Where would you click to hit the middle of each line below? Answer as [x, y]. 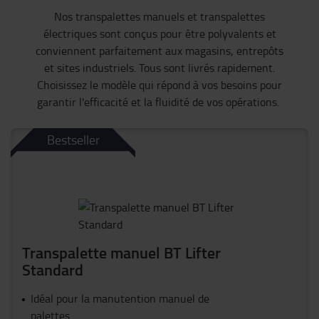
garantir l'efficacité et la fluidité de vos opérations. [158, 102]
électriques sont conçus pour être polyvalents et [159, 34]
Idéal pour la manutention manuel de [120, 299]
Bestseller [73, 140]
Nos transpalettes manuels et [127, 17]
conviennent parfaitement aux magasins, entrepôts [159, 51]
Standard [53, 270]
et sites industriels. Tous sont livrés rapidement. [159, 68]
